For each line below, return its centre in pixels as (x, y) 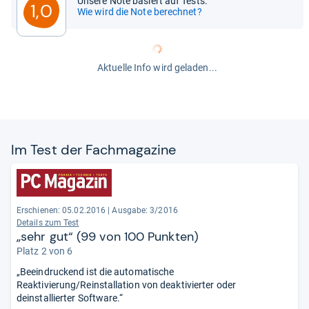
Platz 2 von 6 (45, 251)
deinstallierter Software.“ (70, 298)
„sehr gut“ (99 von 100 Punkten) (108, 237)
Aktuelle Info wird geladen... (157, 68)
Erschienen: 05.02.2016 (61, 210)
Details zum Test (48, 223)
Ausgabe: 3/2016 (145, 210)
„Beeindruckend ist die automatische (96, 272)
